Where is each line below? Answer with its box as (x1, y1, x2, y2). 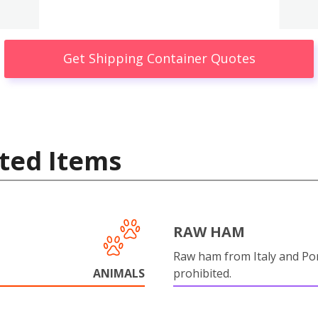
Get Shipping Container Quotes (62, 50, 256, 67)
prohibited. (173, 265, 231, 281)
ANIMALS (93, 265, 145, 281)
